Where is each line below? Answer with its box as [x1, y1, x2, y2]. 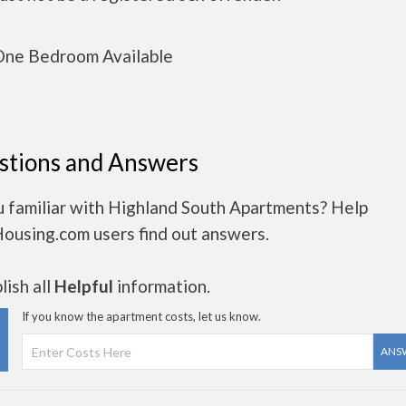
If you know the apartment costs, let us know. [22, 309, 261, 324]
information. [113, 275, 210, 296]
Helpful [54, 275, 113, 296]
